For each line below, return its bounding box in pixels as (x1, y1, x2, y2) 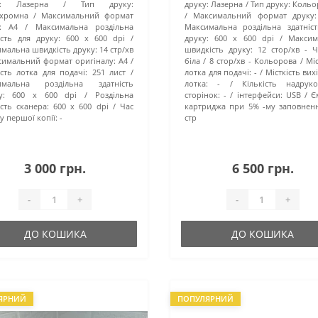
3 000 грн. (24, 160, 87, 177)
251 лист (92, 67, 126, 78)
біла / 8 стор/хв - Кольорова (184, 55, 297, 67)
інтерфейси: (236, 89, 283, 101)
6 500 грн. (231, 160, 294, 177)
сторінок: (184, 89, 220, 101)
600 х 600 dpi (12, 89, 77, 101)
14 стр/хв (99, 44, 133, 55)
